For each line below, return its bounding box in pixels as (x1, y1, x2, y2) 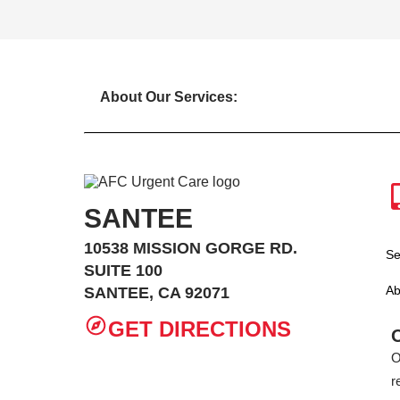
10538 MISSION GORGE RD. (84, 239, 298, 258)
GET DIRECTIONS (107, 317, 291, 342)
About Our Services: (100, 89, 237, 105)
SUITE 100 (84, 262, 163, 280)
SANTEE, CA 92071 (84, 284, 230, 303)
